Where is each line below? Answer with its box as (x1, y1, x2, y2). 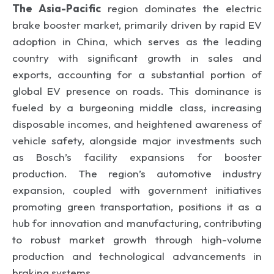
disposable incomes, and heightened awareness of (12, 117, 262, 130)
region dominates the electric (100, 1, 262, 15)
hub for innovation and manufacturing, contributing (12, 216, 262, 229)
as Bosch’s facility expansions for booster (12, 150, 262, 163)
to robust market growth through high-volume (12, 232, 262, 246)
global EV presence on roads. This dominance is (12, 84, 262, 97)
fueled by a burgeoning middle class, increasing (12, 100, 262, 114)
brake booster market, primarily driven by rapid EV (12, 18, 262, 31)
